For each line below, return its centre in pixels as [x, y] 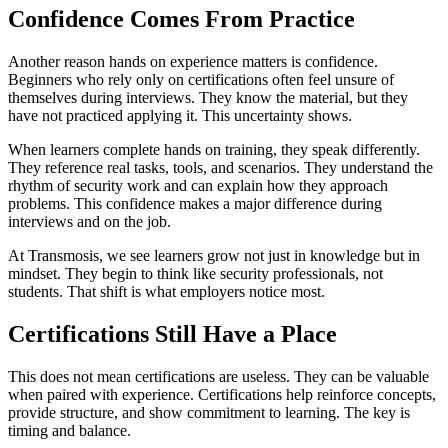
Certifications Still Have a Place [172, 333]
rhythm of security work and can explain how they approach [198, 185]
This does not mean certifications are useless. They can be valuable [218, 376]
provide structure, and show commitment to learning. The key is [209, 412]
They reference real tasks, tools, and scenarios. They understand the [220, 167]
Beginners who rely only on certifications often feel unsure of [201, 79]
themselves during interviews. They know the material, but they [208, 97]
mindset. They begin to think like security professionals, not [195, 273]
